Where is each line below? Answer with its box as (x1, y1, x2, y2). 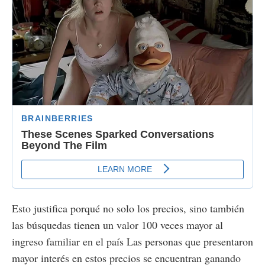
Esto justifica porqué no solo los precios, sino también (12, 201, 244, 215)
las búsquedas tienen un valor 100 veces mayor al (12, 217, 223, 232)
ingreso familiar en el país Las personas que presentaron (12, 234, 253, 248)
